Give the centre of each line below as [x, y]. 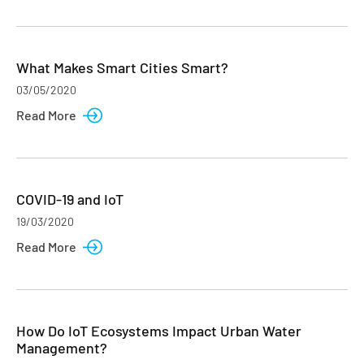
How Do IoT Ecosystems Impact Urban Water [159, 331]
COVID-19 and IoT [70, 199]
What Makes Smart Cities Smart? [122, 67]
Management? [62, 348]
